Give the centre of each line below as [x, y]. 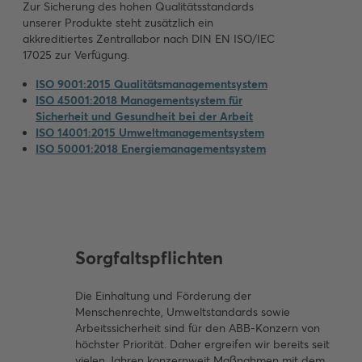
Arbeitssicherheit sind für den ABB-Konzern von [198, 328]
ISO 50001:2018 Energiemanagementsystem [151, 149]
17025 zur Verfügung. [76, 55]
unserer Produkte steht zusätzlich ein [118, 23]
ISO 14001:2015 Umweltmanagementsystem [150, 133]
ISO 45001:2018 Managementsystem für [139, 101]
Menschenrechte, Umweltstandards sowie [183, 312]
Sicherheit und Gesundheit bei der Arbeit [144, 117]
